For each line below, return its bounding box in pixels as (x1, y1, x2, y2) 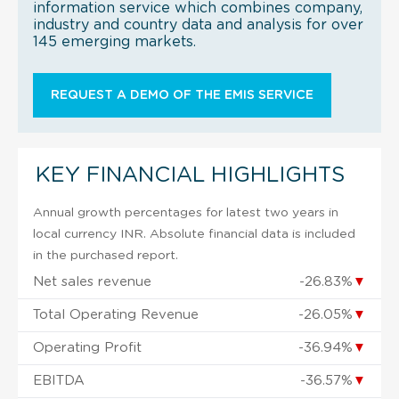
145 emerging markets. (33, 34, 196, 49)
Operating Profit (33, 340, 142, 354)
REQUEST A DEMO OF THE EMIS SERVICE (51, 88, 313, 102)
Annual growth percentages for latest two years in (33, 206, 338, 219)
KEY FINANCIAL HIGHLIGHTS (36, 164, 345, 186)
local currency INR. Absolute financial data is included (33, 227, 355, 240)
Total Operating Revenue (33, 307, 199, 322)
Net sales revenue (33, 274, 151, 289)
